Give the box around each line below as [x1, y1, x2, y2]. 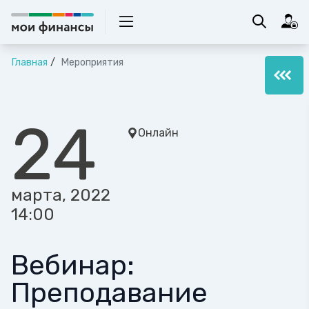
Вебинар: [11, 249, 134, 281]
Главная [11, 57, 48, 68]
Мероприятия [58, 57, 123, 68]
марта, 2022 [11, 186, 110, 205]
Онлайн [138, 126, 179, 139]
